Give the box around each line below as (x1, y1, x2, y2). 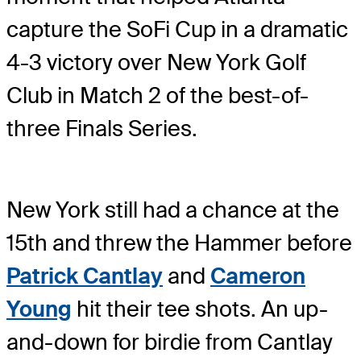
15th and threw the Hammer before (6, 228, 352, 257)
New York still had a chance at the (6, 195, 339, 224)
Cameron (210, 261, 305, 290)
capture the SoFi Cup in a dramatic (6, 15, 348, 44)
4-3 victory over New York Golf (6, 48, 306, 77)
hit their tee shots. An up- (72, 294, 328, 323)
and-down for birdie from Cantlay (6, 327, 333, 356)
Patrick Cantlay (6, 261, 163, 290)
